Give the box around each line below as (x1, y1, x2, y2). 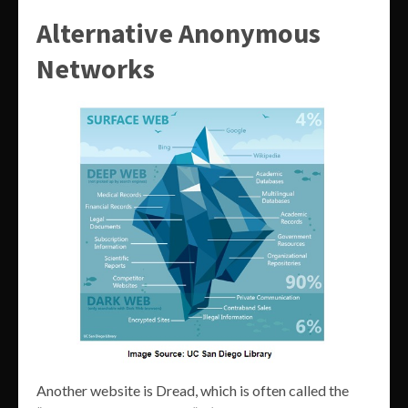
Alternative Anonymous (36, 15, 321, 51)
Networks (36, 51, 155, 87)
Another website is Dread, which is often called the (36, 382, 349, 400)
